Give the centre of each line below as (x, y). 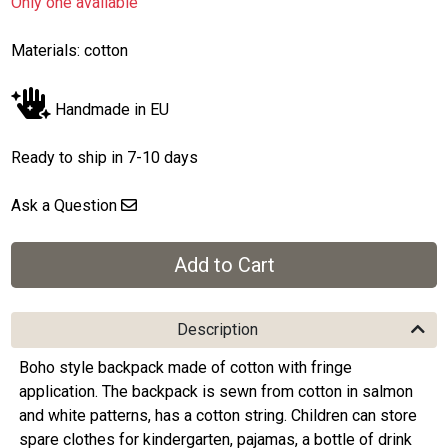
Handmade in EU (110, 109)
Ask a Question (64, 205)
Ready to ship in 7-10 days (105, 157)
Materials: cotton (70, 50)
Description (217, 329)
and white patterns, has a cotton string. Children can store (218, 415)
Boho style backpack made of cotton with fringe (186, 367)
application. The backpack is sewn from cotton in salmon (216, 391)
